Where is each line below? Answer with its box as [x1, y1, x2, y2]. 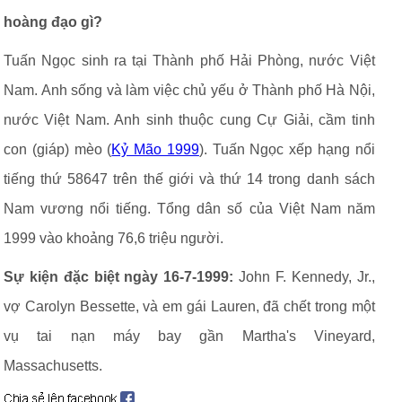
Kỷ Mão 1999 [111, 142, 199, 157]
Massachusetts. [4, 358, 102, 373]
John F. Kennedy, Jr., [233, 269, 375, 284]
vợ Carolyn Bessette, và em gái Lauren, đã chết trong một [4, 299, 375, 314]
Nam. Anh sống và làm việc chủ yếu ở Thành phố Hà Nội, [4, 83, 375, 98]
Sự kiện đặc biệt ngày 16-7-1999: [4, 269, 234, 284]
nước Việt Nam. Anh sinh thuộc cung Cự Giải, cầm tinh [4, 112, 375, 127]
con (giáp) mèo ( [4, 142, 112, 157]
